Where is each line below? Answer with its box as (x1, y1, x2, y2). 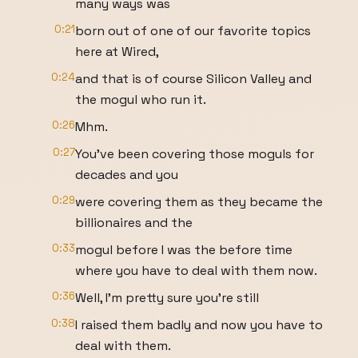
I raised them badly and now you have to (75, 316, 323, 333)
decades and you (75, 166, 178, 183)
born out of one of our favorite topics (75, 22, 311, 39)
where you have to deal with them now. (75, 262, 317, 279)
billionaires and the (75, 214, 193, 231)
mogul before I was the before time (75, 241, 292, 258)
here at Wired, (75, 43, 159, 60)
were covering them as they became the (75, 193, 323, 210)
